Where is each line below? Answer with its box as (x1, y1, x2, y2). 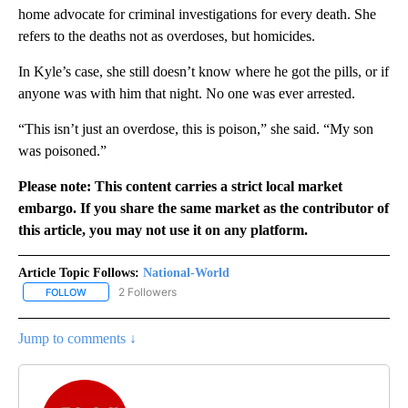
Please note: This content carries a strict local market (18, 178, 342, 194)
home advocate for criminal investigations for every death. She (18, 5, 376, 22)
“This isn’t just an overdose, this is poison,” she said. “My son (18, 120, 373, 137)
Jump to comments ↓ (18, 330, 137, 346)
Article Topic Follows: (18, 265, 139, 280)
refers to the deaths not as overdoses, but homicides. (18, 27, 315, 44)
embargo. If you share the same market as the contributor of (18, 199, 389, 216)
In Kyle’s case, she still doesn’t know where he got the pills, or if (18, 63, 389, 79)
